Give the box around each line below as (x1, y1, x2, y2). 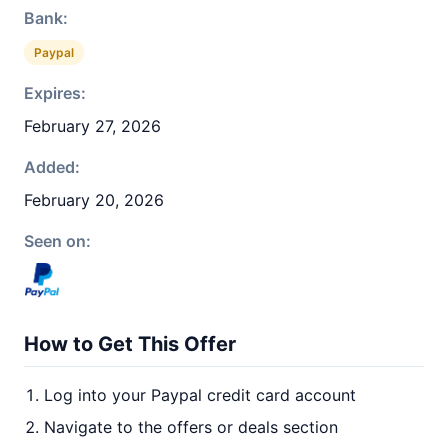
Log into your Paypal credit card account (44, 385, 356, 405)
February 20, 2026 (24, 190, 164, 210)
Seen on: (24, 231, 91, 251)
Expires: (24, 83, 86, 103)
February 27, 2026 (24, 116, 161, 136)
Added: (24, 157, 80, 177)
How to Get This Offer (24, 332, 236, 356)
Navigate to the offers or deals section (44, 417, 338, 437)
